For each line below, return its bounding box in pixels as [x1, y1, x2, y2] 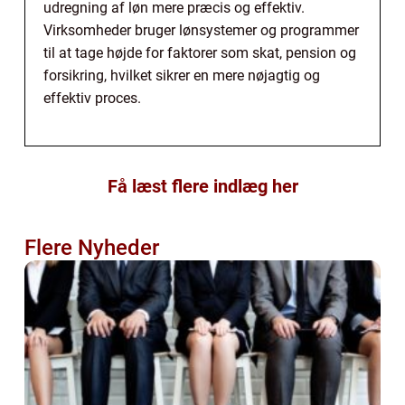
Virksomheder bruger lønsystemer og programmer [43, 21, 359, 39]
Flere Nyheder [24, 234, 159, 260]
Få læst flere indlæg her [107, 174, 298, 197]
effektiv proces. [43, 89, 141, 107]
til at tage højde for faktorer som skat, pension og [43, 43, 356, 61]
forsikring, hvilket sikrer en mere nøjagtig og [43, 66, 320, 84]
